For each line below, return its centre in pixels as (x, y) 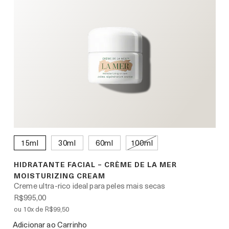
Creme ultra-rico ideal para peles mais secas (90, 186)
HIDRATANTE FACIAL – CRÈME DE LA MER (95, 165)
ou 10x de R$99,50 (42, 209)
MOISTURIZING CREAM (60, 176)
